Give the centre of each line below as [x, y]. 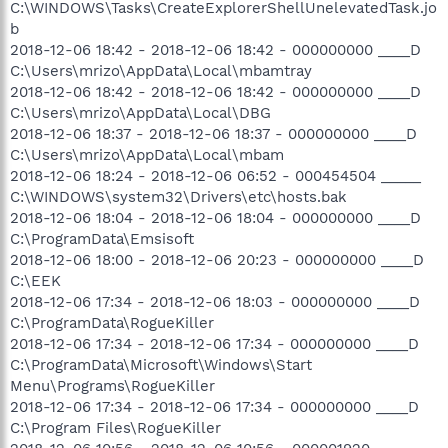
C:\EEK [35, 280]
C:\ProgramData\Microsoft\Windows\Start [161, 364]
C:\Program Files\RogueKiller [115, 427]
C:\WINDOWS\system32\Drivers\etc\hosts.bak [178, 196]
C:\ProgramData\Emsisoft [102, 238]
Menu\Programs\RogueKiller [112, 385]
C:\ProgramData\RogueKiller [112, 322]
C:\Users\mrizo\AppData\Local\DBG [140, 112]
